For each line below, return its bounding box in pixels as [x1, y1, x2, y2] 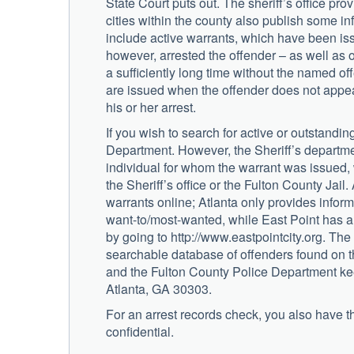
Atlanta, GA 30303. [106, 279, 212, 298]
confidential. [106, 322, 174, 341]
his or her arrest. [106, 97, 196, 116]
